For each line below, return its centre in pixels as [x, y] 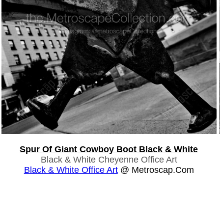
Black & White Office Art [71, 170]
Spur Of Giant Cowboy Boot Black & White [109, 149]
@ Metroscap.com [156, 170]
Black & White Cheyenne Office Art [109, 159]
